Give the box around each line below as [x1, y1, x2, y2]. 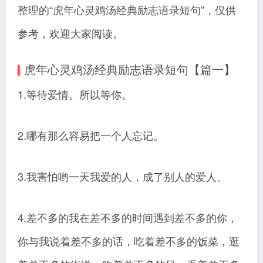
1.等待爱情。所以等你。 [18, 86, 132, 102]
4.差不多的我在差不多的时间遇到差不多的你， [18, 210, 238, 225]
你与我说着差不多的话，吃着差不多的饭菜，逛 [18, 233, 240, 249]
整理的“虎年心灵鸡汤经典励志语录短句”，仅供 [18, 2, 236, 18]
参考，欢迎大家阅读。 [18, 25, 123, 41]
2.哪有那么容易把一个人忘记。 [18, 127, 164, 143]
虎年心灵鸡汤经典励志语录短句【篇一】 [24, 60, 235, 78]
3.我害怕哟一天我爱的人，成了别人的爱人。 [18, 168, 227, 184]
